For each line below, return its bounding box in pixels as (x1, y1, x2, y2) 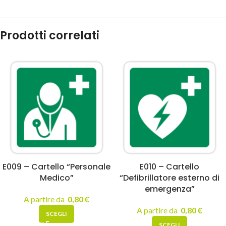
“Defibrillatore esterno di (120, 172, 219, 184)
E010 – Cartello (140, 161, 199, 173)
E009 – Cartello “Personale (3, 161, 110, 173)
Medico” (39, 172, 74, 184)
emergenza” (144, 183, 195, 195)
